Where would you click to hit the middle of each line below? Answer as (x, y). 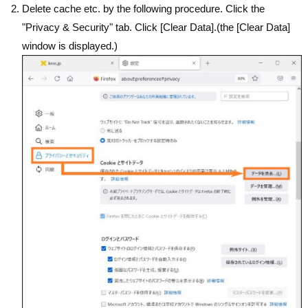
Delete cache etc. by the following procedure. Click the (144, 9)
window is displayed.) (70, 46)
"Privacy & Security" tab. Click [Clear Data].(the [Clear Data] (156, 27)
